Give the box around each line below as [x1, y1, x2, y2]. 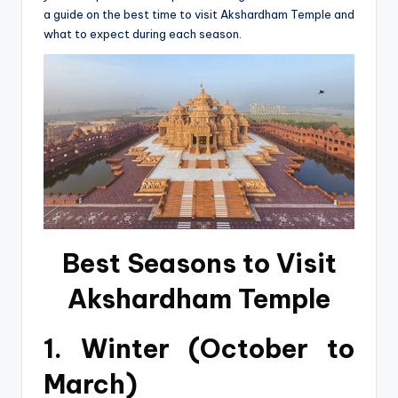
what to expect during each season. [44, 27, 242, 42]
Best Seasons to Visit [61, 246, 337, 280]
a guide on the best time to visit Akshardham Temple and [44, 7, 354, 22]
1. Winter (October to [44, 331, 354, 365]
